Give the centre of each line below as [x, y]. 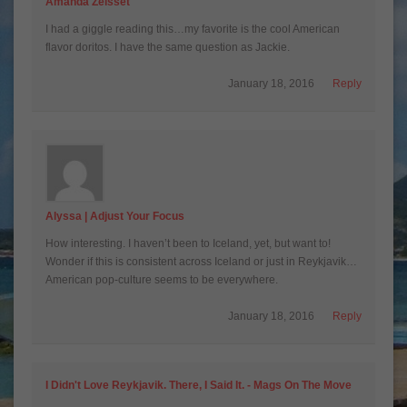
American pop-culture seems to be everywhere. [162, 279]
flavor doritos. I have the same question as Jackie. [168, 47]
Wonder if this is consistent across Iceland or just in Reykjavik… [201, 261]
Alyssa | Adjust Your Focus [115, 216]
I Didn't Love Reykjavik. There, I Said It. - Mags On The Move [199, 385]
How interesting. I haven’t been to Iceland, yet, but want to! [188, 243]
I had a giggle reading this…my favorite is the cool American [193, 29]
